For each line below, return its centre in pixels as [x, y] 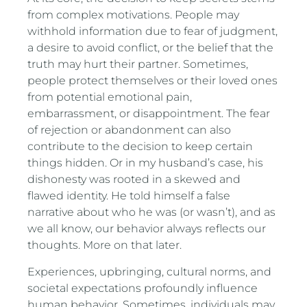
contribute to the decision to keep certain [140, 147]
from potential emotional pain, [110, 97]
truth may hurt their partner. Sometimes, [138, 64]
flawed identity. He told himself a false [129, 196]
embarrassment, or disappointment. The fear [149, 114]
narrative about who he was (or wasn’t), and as [152, 212]
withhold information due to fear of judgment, [153, 32]
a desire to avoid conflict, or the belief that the [151, 48]
